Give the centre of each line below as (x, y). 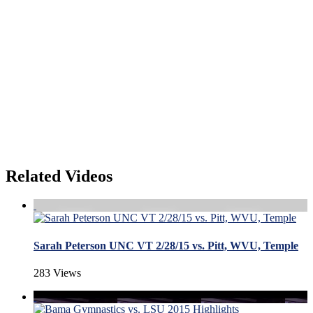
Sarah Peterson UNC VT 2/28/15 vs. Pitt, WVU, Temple (166, 245)
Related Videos (59, 176)
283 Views (57, 272)
